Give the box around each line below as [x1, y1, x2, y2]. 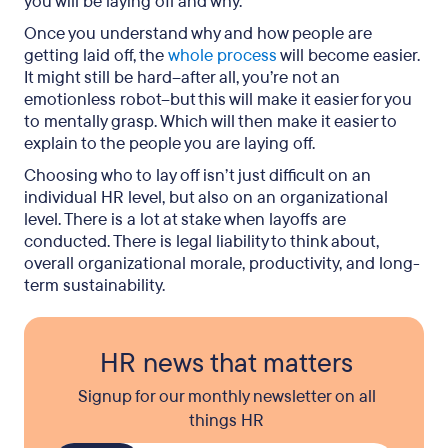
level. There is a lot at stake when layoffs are [24, 208, 346, 231]
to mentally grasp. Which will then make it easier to [24, 110, 397, 133]
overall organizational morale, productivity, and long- [24, 252, 420, 275]
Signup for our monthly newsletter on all [77, 385, 376, 408]
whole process [168, 44, 277, 67]
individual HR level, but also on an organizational [24, 186, 388, 209]
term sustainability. [24, 274, 165, 297]
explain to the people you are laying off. [24, 132, 315, 155]
